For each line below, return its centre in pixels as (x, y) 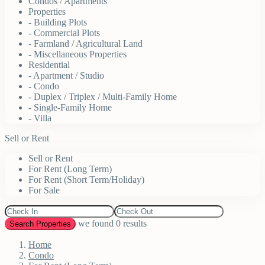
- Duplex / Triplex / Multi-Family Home (103, 97)
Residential (49, 65)
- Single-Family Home (70, 108)
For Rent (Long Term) (70, 169)
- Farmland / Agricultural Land (85, 44)
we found (97, 224)
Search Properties (40, 224)
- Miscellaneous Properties (77, 54)
